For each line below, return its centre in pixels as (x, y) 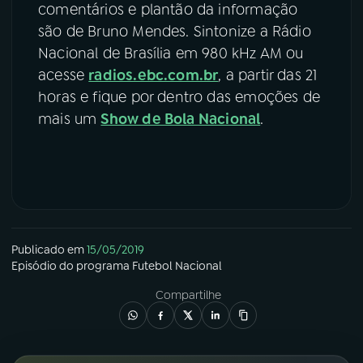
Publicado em (48, 249)
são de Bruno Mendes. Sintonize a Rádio (175, 31)
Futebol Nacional (177, 265)
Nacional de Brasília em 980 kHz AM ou (171, 53)
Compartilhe (188, 295)
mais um (70, 119)
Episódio (34, 265)
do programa (94, 265)
